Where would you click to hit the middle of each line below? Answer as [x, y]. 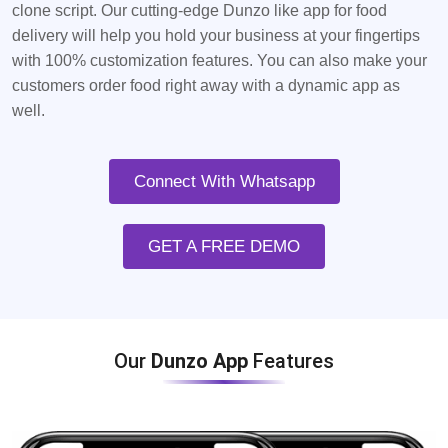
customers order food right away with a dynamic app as [206, 86]
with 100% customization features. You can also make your [219, 61]
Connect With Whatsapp [224, 182]
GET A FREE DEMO [224, 247]
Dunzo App [202, 361]
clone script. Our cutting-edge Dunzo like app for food [199, 11]
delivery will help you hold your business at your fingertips [216, 36]
